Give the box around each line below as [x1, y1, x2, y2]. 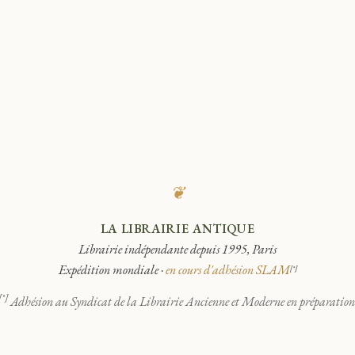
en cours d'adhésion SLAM [165, 261, 290, 278]
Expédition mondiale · [58, 261, 166, 278]
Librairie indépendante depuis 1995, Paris [78, 241, 277, 258]
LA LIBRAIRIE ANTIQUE [100, 220, 255, 237]
